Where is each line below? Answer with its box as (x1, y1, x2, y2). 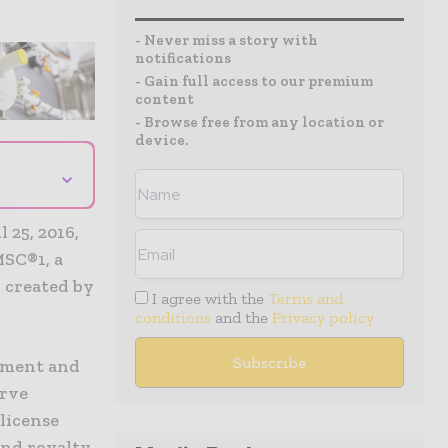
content (135, 90, 194, 108)
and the (211, 308, 272, 327)
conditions (135, 308, 211, 327)
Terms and (268, 289, 344, 308)
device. (135, 131, 188, 149)
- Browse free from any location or (135, 113, 384, 131)
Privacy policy (272, 308, 374, 327)
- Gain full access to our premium (135, 72, 373, 90)
